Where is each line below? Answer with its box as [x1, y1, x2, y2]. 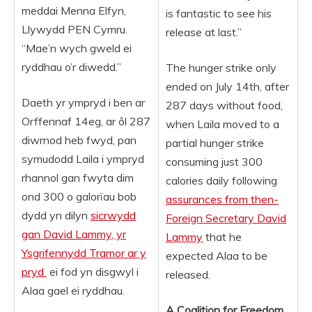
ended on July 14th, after [166, 79, 289, 93]
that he [203, 230, 242, 244]
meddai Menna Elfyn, [22, 3, 126, 17]
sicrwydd [91, 208, 136, 222]
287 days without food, [166, 98, 283, 112]
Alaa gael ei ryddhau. [22, 283, 125, 297]
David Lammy [43, 227, 111, 241]
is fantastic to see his [166, 6, 272, 20]
